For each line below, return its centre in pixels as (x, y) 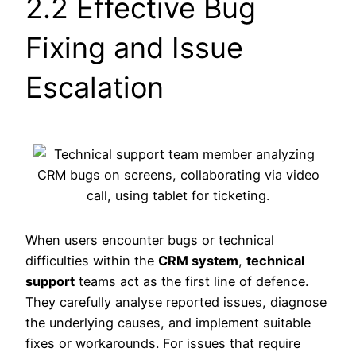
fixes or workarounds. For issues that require (163, 344)
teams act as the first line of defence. (192, 282)
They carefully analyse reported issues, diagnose (176, 302)
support (50, 282)
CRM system (198, 261)
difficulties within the (92, 261)
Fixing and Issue (134, 48)
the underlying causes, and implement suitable (168, 323)
